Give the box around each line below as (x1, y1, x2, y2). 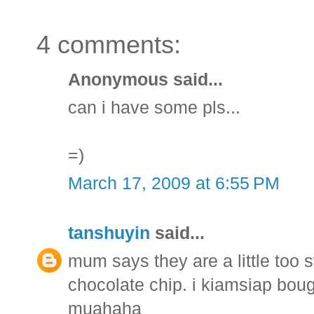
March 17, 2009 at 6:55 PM (68, 174, 280, 193)
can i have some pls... (68, 98, 240, 118)
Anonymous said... (68, 70, 223, 90)
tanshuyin (68, 224, 150, 243)
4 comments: (36, 31, 181, 60)
